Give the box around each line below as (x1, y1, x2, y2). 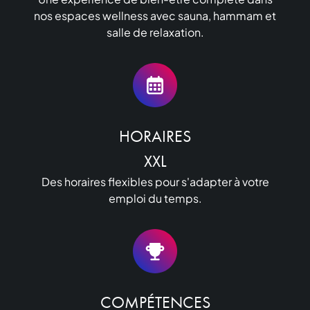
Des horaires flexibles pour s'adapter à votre (41, 174, 269, 189)
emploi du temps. (108, 190, 202, 206)
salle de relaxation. (106, 24, 204, 39)
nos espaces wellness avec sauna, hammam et (34, 8, 276, 23)
